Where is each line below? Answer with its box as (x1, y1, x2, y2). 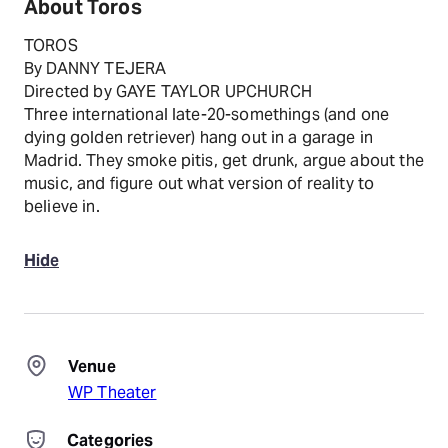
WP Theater (68, 382, 157, 403)
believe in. (24, 196, 100, 217)
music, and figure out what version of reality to (24, 173, 375, 194)
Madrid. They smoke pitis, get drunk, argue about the (24, 150, 424, 171)
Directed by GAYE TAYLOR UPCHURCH (24, 81, 312, 102)
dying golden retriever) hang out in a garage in (24, 127, 374, 148)
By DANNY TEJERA (24, 58, 167, 79)
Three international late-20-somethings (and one (24, 104, 390, 125)
